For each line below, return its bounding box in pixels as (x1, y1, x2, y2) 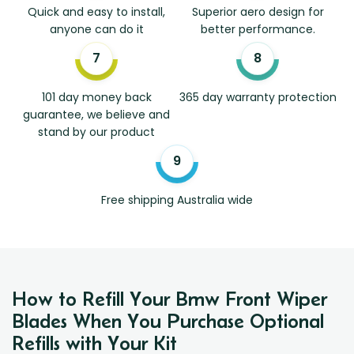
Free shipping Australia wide (101, 191, 253, 208)
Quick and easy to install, (28, 3, 165, 20)
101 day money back (41, 88, 152, 105)
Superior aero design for (191, 3, 324, 20)
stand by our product (38, 123, 155, 140)
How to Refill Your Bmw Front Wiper (12, 287, 327, 310)
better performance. (200, 21, 315, 37)
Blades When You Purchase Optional (12, 309, 324, 332)
